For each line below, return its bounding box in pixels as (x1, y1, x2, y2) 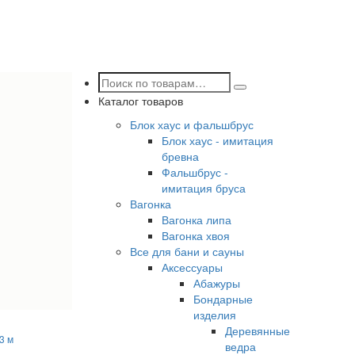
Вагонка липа (161, 212, 231, 227)
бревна (161, 148, 199, 164)
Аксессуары (161, 259, 223, 275)
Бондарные (193, 291, 253, 307)
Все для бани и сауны (129, 243, 244, 259)
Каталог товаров (97, 93, 183, 109)
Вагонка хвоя (161, 227, 230, 243)
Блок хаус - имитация (161, 132, 273, 148)
